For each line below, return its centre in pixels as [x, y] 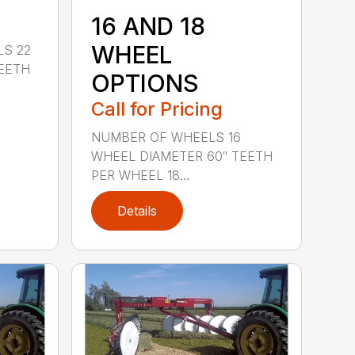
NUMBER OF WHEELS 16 [166, 137]
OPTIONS [145, 84]
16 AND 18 [149, 27]
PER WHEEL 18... [141, 176]
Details [137, 211]
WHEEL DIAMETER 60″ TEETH [182, 157]
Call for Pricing [157, 109]
